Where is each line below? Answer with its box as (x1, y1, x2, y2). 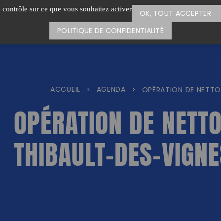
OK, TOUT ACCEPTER (140, 8, 211, 20)
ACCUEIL (50, 84, 80, 96)
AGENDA (96, 84, 126, 96)
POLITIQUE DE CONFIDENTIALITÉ (57, 25, 164, 37)
